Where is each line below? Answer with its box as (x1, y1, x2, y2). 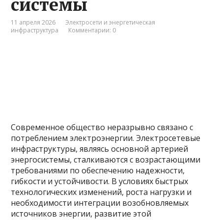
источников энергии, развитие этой (11, 208, 152, 219)
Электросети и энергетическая (65, 18, 156, 27)
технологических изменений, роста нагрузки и (11, 187, 192, 197)
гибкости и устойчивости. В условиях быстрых (11, 176, 189, 187)
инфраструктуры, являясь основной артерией (11, 143, 189, 154)
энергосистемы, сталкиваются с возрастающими (11, 154, 201, 165)
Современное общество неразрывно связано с (11, 122, 193, 133)
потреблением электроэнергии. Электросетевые (11, 133, 201, 143)
